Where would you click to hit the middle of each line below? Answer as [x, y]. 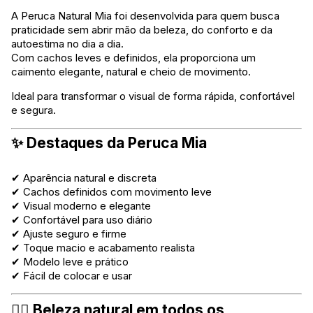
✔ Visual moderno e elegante [81, 205]
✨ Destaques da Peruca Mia [109, 143]
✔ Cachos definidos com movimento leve [111, 191]
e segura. [34, 110]
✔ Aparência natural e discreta [84, 177]
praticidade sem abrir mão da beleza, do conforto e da [142, 29]
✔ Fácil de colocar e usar [72, 275]
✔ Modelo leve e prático [70, 261]
